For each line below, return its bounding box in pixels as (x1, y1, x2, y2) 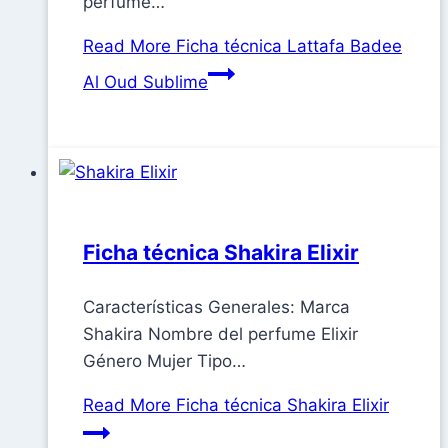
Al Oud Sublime (83, 72, 208, 93)
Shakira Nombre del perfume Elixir (83, 324, 358, 345)
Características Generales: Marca (83, 297, 350, 318)
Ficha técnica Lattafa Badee (171, 36, 402, 57)
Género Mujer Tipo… (83, 351, 246, 372)
